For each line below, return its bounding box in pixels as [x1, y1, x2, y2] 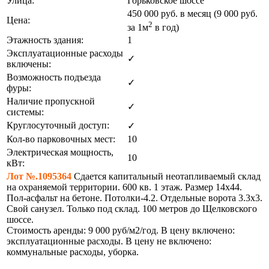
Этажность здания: [7, 35, 83, 46]
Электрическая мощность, [7, 147, 113, 158]
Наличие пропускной [7, 96, 95, 107]
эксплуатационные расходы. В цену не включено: [7, 236, 211, 247]
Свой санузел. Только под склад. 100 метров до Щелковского [7, 204, 257, 214]
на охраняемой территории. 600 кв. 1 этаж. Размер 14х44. [7, 182, 242, 193]
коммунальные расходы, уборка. [7, 247, 139, 258]
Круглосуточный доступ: [7, 120, 109, 131]
